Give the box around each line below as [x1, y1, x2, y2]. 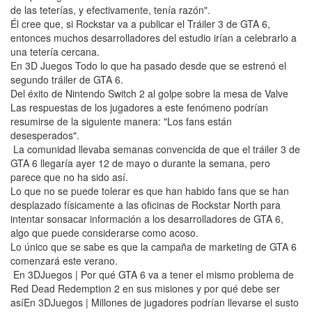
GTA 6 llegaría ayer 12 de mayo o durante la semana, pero [10, 155, 270, 170]
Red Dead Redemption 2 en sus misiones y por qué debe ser [10, 281, 280, 295]
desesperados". [10, 127, 79, 142]
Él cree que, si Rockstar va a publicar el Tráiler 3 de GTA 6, [10, 16, 270, 31]
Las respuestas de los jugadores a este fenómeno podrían [10, 100, 268, 114]
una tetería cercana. [10, 44, 100, 58]
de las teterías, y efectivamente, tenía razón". [10, 2, 210, 17]
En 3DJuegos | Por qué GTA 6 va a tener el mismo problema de [10, 267, 294, 281]
